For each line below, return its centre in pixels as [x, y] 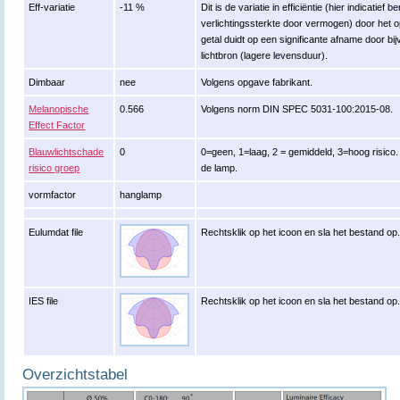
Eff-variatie [52, 7]
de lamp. [220, 168]
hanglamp [141, 195]
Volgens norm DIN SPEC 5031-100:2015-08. [297, 109]
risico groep [54, 168]
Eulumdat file [56, 232]
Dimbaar [47, 82]
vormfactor [53, 195]
